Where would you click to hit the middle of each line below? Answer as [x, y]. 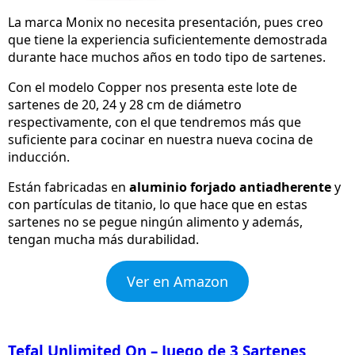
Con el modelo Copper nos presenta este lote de [153, 88]
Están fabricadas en [69, 187]
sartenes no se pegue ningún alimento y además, [155, 222]
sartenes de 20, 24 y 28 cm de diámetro [125, 105]
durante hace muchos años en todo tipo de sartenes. [167, 57]
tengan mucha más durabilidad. [103, 240]
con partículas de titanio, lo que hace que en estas [158, 205]
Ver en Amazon [177, 282]
